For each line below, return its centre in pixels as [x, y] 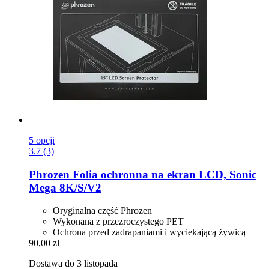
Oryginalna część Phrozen [102, 211]
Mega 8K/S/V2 [65, 187]
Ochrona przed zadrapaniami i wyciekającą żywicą [149, 232]
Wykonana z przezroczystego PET [118, 222]
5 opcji [42, 140]
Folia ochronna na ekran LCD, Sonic [163, 174]
